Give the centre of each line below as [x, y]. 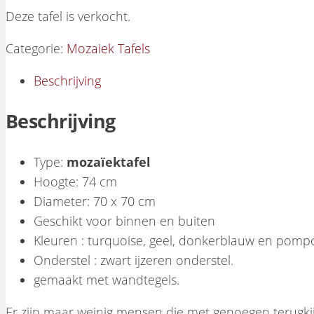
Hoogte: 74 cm [75, 181]
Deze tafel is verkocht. [68, 16]
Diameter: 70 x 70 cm [95, 201]
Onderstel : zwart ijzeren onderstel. [134, 260]
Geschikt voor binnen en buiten [124, 220]
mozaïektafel [109, 162]
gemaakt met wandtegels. [107, 279]
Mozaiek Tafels [108, 48]
